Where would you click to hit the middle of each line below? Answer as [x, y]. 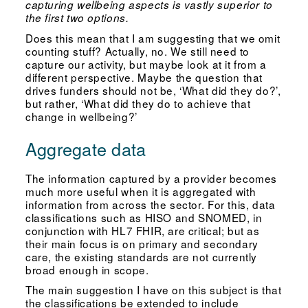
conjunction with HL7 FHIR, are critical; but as [142, 230]
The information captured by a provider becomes [151, 178]
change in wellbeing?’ [81, 116]
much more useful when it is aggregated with [141, 191]
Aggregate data [86, 148]
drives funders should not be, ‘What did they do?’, [153, 90]
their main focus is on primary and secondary [142, 243]
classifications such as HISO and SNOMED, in [144, 217]
